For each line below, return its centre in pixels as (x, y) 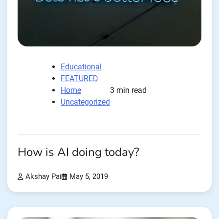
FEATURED (79, 78)
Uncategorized (85, 102)
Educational (81, 66)
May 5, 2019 (89, 176)
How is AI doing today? (78, 152)
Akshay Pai (44, 176)
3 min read (128, 90)
